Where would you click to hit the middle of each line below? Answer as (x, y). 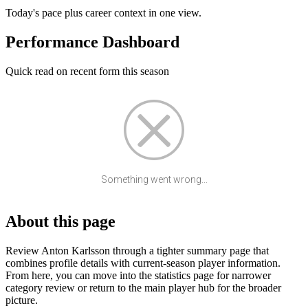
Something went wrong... (154, 180)
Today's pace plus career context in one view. (103, 13)
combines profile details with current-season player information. (143, 263)
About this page (60, 222)
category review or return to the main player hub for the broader (143, 287)
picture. (22, 300)
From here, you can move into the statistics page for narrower (138, 275)
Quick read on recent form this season (87, 71)
